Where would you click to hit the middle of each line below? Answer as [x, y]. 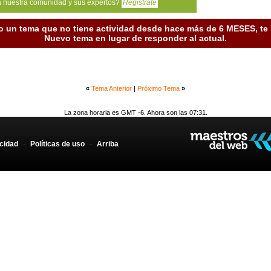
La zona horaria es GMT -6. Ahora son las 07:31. [135, 113]
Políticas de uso [57, 144]
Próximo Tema [158, 89]
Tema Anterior [112, 89]
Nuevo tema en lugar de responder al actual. [135, 38]
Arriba [108, 144]
